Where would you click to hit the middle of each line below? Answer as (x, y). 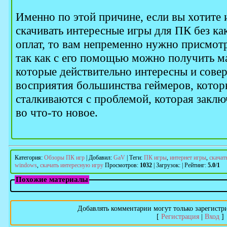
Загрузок (167, 165)
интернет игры (188, 158)
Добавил (100, 158)
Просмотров (121, 165)
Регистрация (180, 217)
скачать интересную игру (72, 165)
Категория (28, 158)
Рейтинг (195, 165)
